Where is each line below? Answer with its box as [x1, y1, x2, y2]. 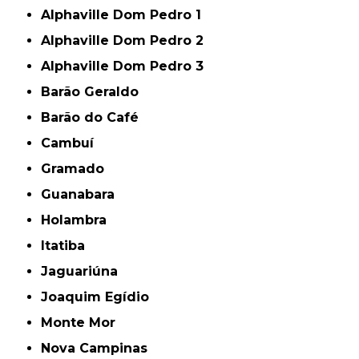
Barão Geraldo [50, 83, 139, 99]
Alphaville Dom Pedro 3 [50, 58, 204, 74]
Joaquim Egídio [48, 288, 150, 305]
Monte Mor [53, 314, 116, 330]
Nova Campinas [50, 340, 148, 356]
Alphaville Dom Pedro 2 [50, 32, 204, 48]
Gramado [51, 160, 105, 176]
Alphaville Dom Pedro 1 [50, 6, 202, 22]
